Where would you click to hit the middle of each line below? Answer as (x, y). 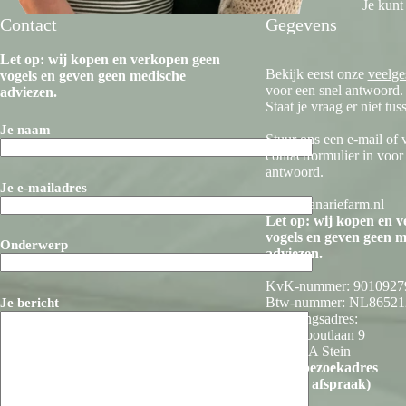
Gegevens (301, 25)
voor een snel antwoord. (334, 91)
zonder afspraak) (318, 384)
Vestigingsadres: (311, 319)
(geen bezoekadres (321, 368)
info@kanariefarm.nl (324, 205)
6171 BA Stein (308, 352)
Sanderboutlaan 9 (315, 335)
